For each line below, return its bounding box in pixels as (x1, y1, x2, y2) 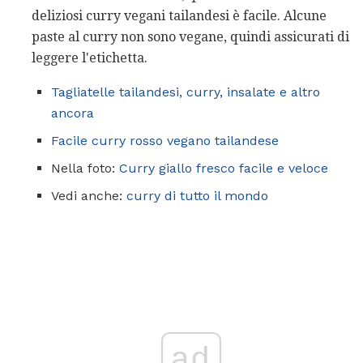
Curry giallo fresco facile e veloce (119, 160, 328, 177)
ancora (51, 105, 94, 122)
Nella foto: (51, 160, 119, 177)
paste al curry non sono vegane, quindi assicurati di (32, 29, 349, 45)
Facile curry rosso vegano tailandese (51, 133, 279, 149)
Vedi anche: (51, 188, 126, 204)
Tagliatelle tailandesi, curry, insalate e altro (51, 84, 320, 100)
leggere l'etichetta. (32, 50, 147, 66)
